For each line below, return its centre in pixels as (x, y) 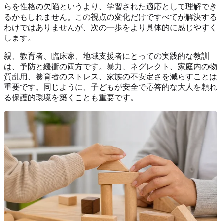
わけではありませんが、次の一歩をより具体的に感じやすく (110, 27)
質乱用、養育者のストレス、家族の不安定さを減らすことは (110, 76)
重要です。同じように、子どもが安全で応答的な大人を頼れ (110, 87)
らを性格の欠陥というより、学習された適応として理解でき (110, 6)
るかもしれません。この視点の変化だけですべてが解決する (110, 17)
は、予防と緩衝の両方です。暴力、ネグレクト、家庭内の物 (110, 66)
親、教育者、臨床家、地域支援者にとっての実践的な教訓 (107, 56)
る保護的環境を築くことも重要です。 (71, 97)
